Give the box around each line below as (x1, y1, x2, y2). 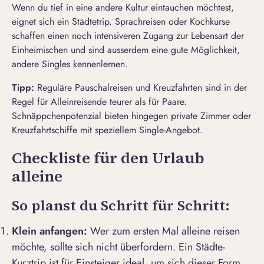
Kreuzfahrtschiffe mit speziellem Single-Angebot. (12, 123, 203, 137)
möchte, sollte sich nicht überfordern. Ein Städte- (12, 239, 225, 255)
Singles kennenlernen (42, 57, 125, 71)
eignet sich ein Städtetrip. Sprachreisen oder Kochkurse (12, 15, 230, 29)
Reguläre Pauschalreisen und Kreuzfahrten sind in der (37, 81, 247, 95)
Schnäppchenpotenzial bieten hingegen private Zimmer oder (12, 109, 251, 123)
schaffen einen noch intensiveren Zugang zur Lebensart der (12, 29, 244, 43)
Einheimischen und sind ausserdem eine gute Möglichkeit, (12, 43, 240, 57)
